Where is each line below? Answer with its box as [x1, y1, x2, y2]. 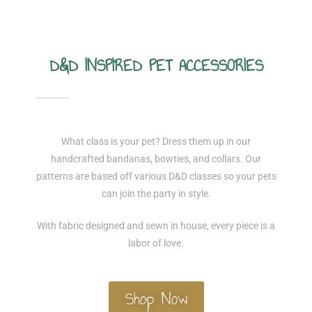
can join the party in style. [101, 187, 211, 199]
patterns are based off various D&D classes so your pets [36, 170, 276, 182]
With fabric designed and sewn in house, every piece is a [37, 220, 275, 232]
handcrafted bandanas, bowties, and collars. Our [51, 153, 261, 164]
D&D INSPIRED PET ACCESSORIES [49, 52, 263, 79]
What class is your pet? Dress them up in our [61, 135, 251, 147]
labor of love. [128, 237, 184, 249]
